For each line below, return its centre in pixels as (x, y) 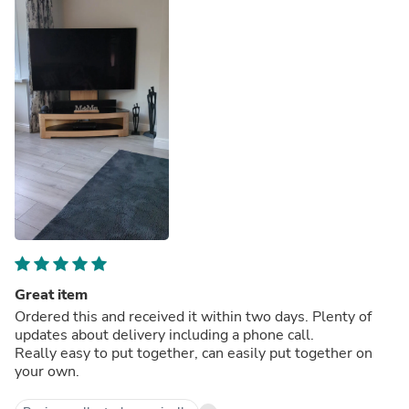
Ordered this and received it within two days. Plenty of (193, 316)
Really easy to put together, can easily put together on (194, 353)
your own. (47, 371)
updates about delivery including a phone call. (166, 335)
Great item (51, 294)
